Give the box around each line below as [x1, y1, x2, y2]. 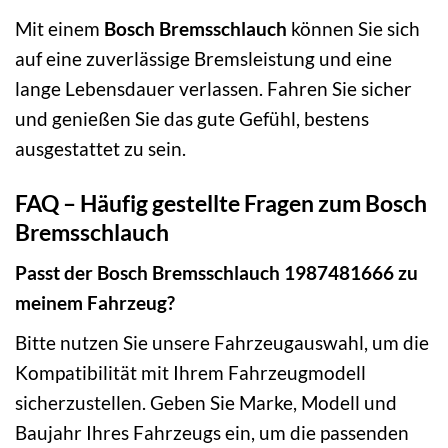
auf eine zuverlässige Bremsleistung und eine [15, 46, 392, 70]
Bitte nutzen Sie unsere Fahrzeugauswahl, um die [15, 330, 429, 354]
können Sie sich [287, 16, 420, 40]
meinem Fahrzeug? [15, 291, 175, 315]
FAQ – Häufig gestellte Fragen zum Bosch [15, 188, 427, 217]
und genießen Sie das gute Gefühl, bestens [15, 106, 369, 130]
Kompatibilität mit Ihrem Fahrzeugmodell [15, 360, 366, 384]
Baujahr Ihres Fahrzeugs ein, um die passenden [15, 420, 409, 444]
